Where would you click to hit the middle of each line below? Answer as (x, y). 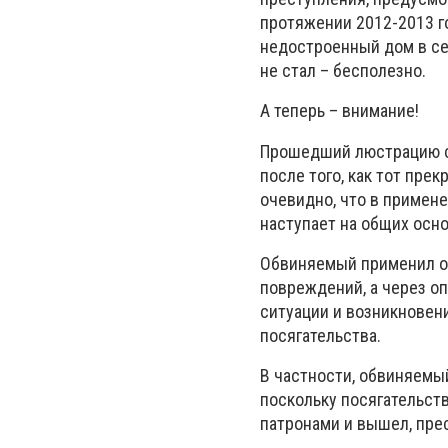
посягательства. (320, 335)
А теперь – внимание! (339, 111)
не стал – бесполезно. (343, 71)
